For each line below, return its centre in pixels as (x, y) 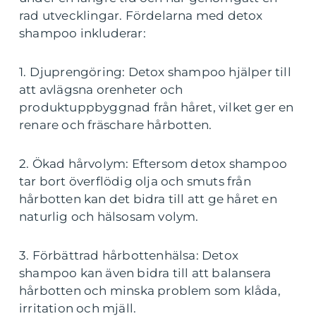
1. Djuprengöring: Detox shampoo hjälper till (155, 72)
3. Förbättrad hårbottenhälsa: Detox (129, 255)
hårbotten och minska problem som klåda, (150, 291)
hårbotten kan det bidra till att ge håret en (148, 199)
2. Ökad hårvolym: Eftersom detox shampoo (153, 164)
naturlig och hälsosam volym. (109, 217)
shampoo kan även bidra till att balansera (145, 273)
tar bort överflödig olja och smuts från (135, 181)
